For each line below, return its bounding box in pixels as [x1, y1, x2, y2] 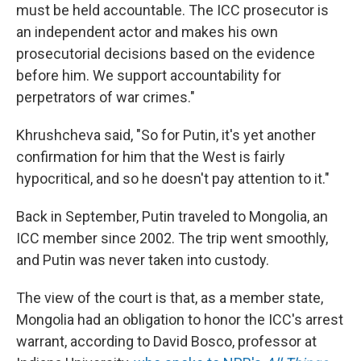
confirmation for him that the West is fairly [16, 147, 285, 165]
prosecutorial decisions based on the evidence [16, 44, 315, 62]
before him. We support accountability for [16, 66, 281, 84]
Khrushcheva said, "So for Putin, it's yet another [16, 126, 316, 143]
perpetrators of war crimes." [16, 88, 195, 106]
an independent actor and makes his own [16, 23, 278, 40]
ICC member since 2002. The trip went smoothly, [16, 229, 328, 247]
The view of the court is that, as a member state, [16, 288, 323, 306]
